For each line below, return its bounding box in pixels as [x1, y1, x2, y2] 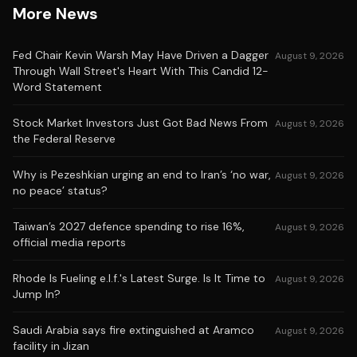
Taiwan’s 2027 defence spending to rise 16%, [13, 219, 245, 233]
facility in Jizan [13, 339, 89, 353]
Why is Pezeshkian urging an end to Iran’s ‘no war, [13, 167, 271, 182]
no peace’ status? [13, 183, 108, 198]
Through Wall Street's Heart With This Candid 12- [13, 64, 269, 78]
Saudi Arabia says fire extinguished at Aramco [13, 323, 254, 337]
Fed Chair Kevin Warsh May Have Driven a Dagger [13, 48, 269, 62]
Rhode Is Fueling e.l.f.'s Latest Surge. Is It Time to [13, 271, 265, 285]
